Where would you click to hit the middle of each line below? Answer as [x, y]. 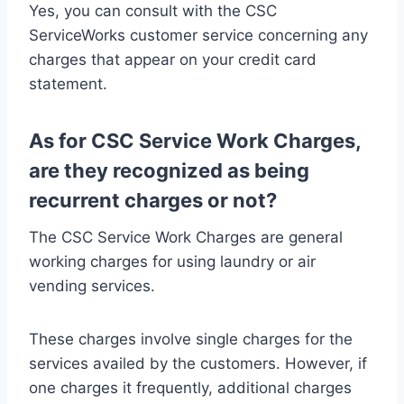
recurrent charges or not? [153, 200]
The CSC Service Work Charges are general [186, 237]
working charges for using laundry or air [172, 261]
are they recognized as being [169, 170]
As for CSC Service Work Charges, [195, 140]
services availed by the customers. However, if [198, 363]
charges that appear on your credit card [173, 59]
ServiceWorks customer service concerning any [198, 35]
